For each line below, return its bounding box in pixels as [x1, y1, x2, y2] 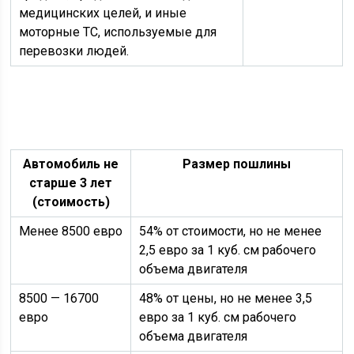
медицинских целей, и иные [19, 6, 187, 21]
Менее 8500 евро [19, 224, 123, 239]
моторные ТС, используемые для [19, 24, 217, 40]
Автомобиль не [23, 156, 119, 171]
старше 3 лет [29, 175, 113, 190]
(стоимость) [32, 194, 110, 209]
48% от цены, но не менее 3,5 [139, 291, 313, 306]
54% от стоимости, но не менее [139, 224, 322, 239]
